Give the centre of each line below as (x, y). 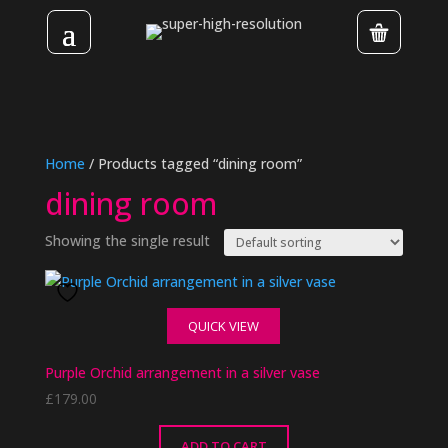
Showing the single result (127, 240)
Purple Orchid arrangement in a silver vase (182, 372)
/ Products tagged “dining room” (193, 163)
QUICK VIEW (224, 326)
